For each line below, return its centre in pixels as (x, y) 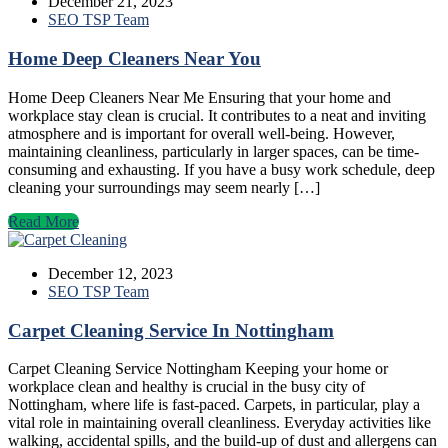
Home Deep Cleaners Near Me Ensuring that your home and (199, 97)
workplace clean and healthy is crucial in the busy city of (186, 387)
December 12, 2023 (110, 273)
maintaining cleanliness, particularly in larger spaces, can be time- (213, 151)
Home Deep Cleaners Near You (134, 59)
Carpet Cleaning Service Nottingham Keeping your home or (198, 369)
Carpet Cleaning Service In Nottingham (171, 330)
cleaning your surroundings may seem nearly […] (164, 187)
